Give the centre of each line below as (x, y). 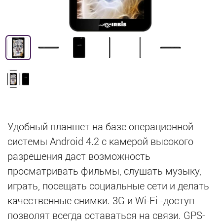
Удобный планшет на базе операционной (101, 126)
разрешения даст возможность (79, 156)
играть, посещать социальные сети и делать (109, 185)
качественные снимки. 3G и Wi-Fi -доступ (101, 200)
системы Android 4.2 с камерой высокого (101, 141)
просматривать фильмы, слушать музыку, (105, 171)
